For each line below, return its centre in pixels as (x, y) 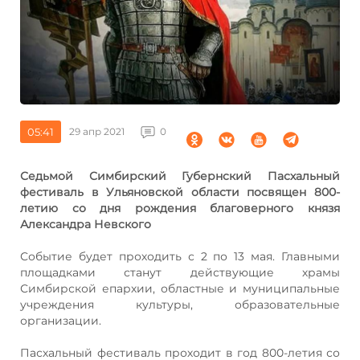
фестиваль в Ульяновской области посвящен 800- (180, 192)
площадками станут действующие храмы (180, 272)
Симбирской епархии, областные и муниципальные (180, 288)
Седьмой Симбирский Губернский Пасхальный (180, 176)
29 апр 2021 (97, 131)
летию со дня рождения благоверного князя (180, 208)
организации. (61, 320)
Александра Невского (86, 224)
